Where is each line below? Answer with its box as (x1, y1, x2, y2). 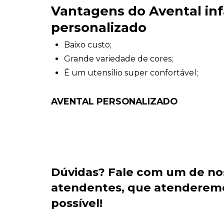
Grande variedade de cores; (64, 53, 173, 63)
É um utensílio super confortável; (64, 67, 198, 77)
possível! (51, 196, 102, 210)
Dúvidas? (51, 165, 108, 179)
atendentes (51, 180, 121, 195)
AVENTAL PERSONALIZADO (51, 95, 177, 106)
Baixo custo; (64, 39, 112, 49)
